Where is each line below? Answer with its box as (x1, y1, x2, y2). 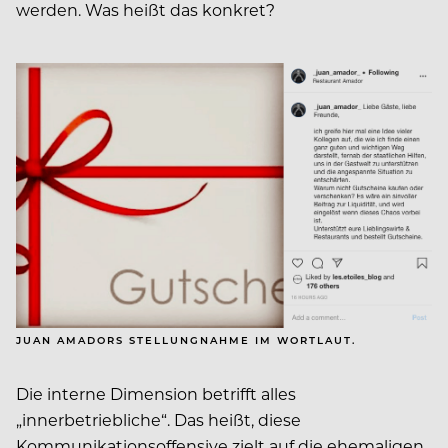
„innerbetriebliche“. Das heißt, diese (16, 408, 301, 430)
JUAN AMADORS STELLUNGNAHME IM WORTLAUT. (16, 332, 356, 347)
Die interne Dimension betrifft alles (16, 382, 296, 404)
